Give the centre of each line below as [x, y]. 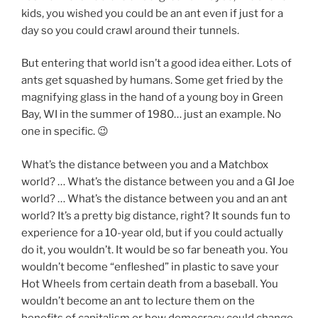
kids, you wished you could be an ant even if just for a [152, 13]
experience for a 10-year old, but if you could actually [152, 232]
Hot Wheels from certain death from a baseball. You [150, 284]
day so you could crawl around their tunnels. [130, 30]
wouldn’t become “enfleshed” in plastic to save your [150, 267]
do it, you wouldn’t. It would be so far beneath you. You [155, 250]
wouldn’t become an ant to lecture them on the [138, 301]
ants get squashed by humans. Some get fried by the [152, 81]
